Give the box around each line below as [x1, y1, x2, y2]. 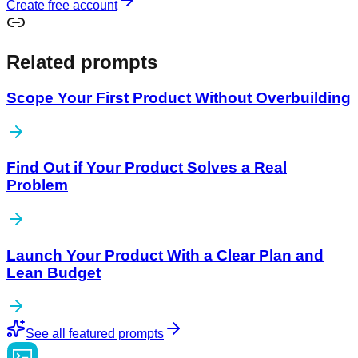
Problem [6, 177, 68, 194]
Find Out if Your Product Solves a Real [6, 159, 287, 177]
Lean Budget [6, 264, 101, 281]
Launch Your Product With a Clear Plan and [6, 246, 324, 264]
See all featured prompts [26, 327, 164, 341]
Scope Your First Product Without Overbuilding [6, 89, 351, 106]
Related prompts [6, 50, 157, 73]
